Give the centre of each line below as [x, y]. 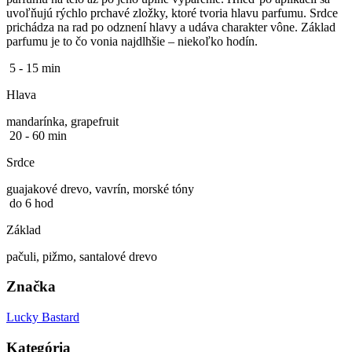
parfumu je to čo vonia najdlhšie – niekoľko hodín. [132, 41]
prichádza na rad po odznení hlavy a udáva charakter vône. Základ [171, 27]
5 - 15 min [35, 68]
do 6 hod [31, 203]
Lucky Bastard [43, 317]
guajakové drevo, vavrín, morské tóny [100, 189]
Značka [31, 287]
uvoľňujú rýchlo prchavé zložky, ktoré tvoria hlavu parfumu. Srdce [172, 13]
